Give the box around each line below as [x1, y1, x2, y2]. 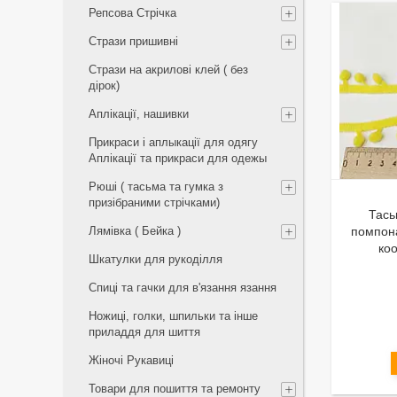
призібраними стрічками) [89, 196, 220, 209]
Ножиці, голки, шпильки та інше [89, 309, 258, 323]
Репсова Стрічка [89, 6, 176, 19]
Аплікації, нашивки [89, 107, 189, 121]
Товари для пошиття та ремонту [89, 382, 261, 395]
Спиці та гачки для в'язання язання [89, 281, 276, 294]
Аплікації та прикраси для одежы [89, 152, 267, 165]
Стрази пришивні [89, 35, 178, 48]
